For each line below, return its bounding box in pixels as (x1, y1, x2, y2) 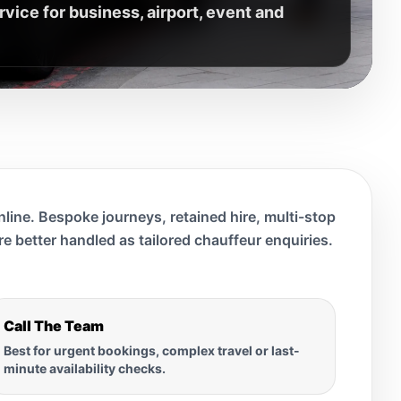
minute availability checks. (4, 360, 166, 376)
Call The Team (4, 316, 104, 335)
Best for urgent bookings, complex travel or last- (4, 342, 300, 358)
